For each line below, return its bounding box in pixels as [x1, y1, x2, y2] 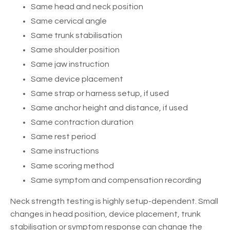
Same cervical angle [31, 16, 107, 25]
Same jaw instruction [31, 60, 109, 69]
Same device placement [31, 74, 123, 83]
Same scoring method [31, 161, 114, 170]
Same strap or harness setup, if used [31, 89, 169, 98]
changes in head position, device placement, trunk [10, 209, 201, 218]
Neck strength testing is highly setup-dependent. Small [10, 197, 218, 205]
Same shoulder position [31, 46, 120, 54]
